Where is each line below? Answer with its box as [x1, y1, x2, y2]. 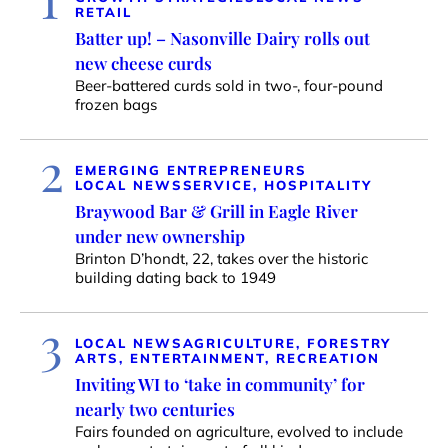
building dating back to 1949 [75, 267, 276, 287]
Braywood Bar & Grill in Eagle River [75, 199, 358, 222]
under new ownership [75, 224, 245, 247]
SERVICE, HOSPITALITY [182, 176, 372, 193]
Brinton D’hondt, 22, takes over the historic [75, 248, 368, 268]
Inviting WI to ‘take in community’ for [75, 372, 365, 395]
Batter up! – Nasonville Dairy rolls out [75, 26, 370, 49]
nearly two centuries [75, 397, 235, 420]
